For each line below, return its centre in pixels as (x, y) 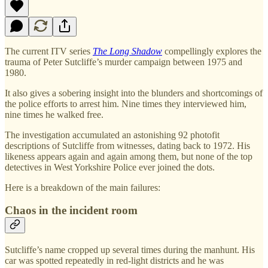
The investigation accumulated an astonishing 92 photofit (112, 135)
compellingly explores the (212, 51)
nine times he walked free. (54, 114)
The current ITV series (49, 51)
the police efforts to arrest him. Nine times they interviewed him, (126, 103)
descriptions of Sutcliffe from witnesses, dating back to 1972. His (127, 145)
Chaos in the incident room (71, 211)
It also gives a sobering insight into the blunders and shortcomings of (134, 93)
